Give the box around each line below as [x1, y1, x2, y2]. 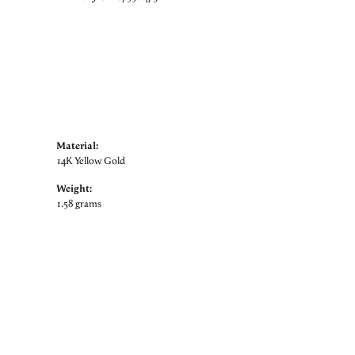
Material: [56, 139, 98, 153]
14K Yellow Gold [56, 155, 125, 168]
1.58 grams [56, 197, 101, 211]
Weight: [56, 182, 92, 196]
